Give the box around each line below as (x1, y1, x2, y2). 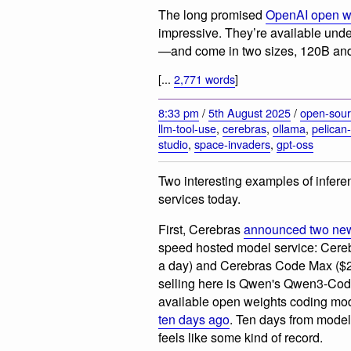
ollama (273, 120, 306, 137)
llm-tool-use (158, 120, 216, 137)
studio (158, 136, 188, 153)
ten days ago (158, 310, 230, 329)
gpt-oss (277, 136, 313, 153)
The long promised (158, 5, 266, 24)
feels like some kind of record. (158, 328, 323, 347)
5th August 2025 (208, 104, 291, 121)
